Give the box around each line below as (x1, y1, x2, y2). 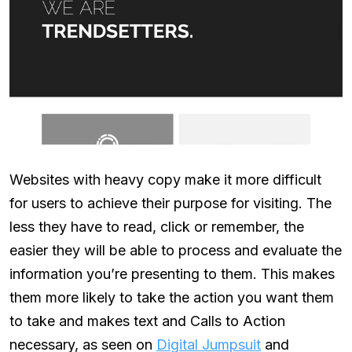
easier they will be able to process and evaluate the (9, 242, 342, 259)
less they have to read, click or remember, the (9, 218, 304, 236)
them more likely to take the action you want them (9, 289, 334, 306)
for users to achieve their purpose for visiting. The (9, 195, 332, 212)
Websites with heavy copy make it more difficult (9, 171, 321, 189)
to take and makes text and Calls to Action (9, 313, 285, 330)
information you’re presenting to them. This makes (9, 266, 335, 283)
